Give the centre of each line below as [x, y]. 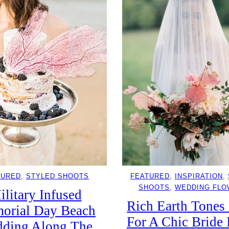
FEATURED [150, 176]
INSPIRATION [199, 176]
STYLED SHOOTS [58, 176]
